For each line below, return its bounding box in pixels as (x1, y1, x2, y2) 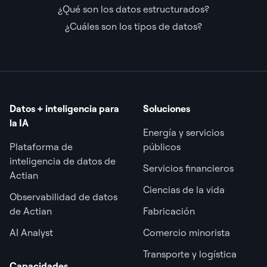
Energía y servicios (143, 126, 224, 138)
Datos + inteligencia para (10, 102, 119, 114)
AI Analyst (10, 226, 53, 238)
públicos (143, 140, 181, 153)
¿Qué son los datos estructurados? (58, 2, 209, 15)
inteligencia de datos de (10, 154, 116, 167)
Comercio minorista (143, 226, 230, 238)
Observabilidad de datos (10, 190, 117, 203)
